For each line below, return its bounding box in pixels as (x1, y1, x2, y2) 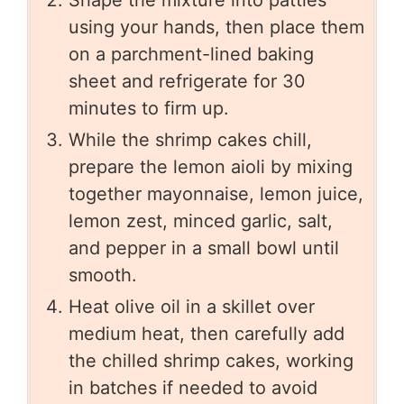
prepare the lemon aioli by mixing (69, 156, 353, 179)
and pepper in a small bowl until (69, 237, 339, 260)
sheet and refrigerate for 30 (69, 70, 306, 93)
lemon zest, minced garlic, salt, (69, 210, 333, 233)
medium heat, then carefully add (69, 323, 344, 345)
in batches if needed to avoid (69, 377, 317, 399)
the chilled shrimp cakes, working (69, 350, 353, 372)
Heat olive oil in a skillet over (69, 296, 315, 318)
